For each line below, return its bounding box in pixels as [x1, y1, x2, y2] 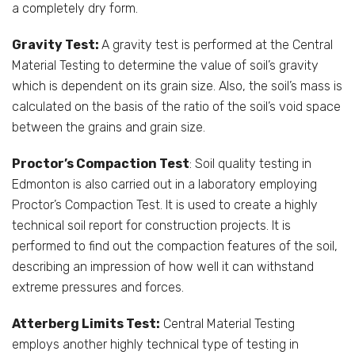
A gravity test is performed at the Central [101, 36, 333, 52]
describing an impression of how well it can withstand [12, 258, 314, 274]
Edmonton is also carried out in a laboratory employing [12, 176, 317, 192]
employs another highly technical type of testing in [12, 336, 299, 352]
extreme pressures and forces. [12, 279, 184, 295]
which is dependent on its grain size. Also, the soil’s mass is [12, 78, 342, 94]
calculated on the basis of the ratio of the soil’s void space [12, 98, 341, 114]
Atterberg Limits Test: [12, 315, 160, 331]
